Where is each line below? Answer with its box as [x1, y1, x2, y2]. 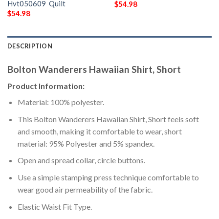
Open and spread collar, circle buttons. [17, 155, 145, 165]
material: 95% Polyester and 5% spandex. [17, 138, 154, 148]
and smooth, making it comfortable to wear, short [17, 126, 182, 136]
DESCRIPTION [7, 42, 52, 50]
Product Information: [7, 81, 85, 91]
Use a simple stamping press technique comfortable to [17, 173, 199, 182]
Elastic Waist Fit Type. [17, 201, 92, 211]
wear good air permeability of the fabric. [17, 185, 153, 195]
